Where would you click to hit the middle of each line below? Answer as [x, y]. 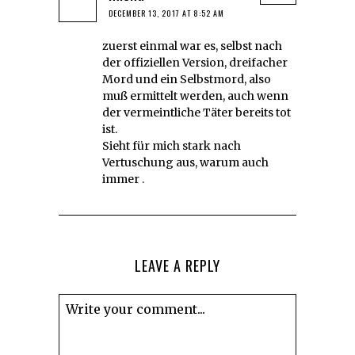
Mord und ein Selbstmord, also [187, 79]
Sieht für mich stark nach [172, 145]
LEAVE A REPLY [177, 265]
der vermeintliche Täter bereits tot [197, 112]
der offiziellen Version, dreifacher [195, 62]
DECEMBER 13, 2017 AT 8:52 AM [166, 13]
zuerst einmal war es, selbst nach [192, 46]
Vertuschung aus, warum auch [185, 162]
